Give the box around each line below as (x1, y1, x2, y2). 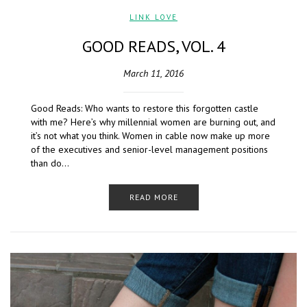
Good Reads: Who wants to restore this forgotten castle (31, 102, 258, 115)
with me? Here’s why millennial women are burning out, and (31, 116, 275, 129)
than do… (31, 157, 69, 170)
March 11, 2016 (123, 67, 184, 80)
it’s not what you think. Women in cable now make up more (31, 130, 270, 143)
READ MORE (129, 192, 178, 203)
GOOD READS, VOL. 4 (82, 36, 225, 58)
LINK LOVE (130, 12, 177, 23)
